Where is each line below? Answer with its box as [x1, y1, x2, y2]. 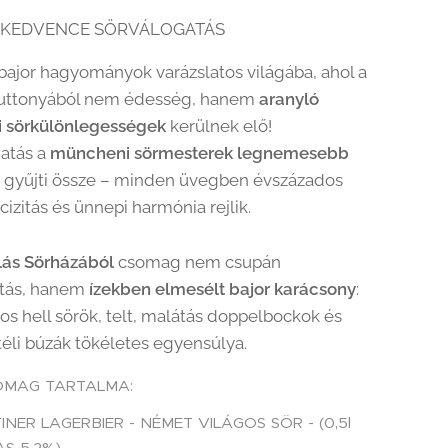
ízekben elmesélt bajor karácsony [89, 279, 357, 299]
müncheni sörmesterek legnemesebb [50, 143, 350, 163]
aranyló [259, 89, 320, 109]
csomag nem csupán [114, 252, 282, 272]
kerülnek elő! [166, 116, 273, 136]
